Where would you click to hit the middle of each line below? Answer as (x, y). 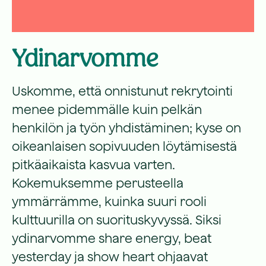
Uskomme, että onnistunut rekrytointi (122, 91)
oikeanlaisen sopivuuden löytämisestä (124, 146)
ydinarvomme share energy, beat (112, 238)
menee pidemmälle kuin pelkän (107, 109)
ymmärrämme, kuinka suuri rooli (109, 201)
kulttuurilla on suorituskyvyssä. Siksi (117, 220)
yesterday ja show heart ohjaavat (110, 256)
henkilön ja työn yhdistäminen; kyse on (126, 128)
